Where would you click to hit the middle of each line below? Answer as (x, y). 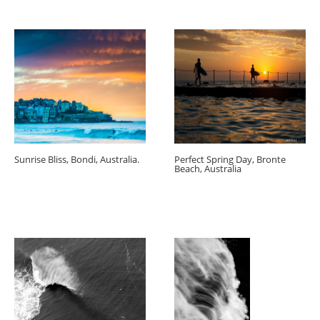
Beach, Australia (208, 168)
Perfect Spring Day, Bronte (230, 159)
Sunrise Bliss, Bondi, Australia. (77, 159)
